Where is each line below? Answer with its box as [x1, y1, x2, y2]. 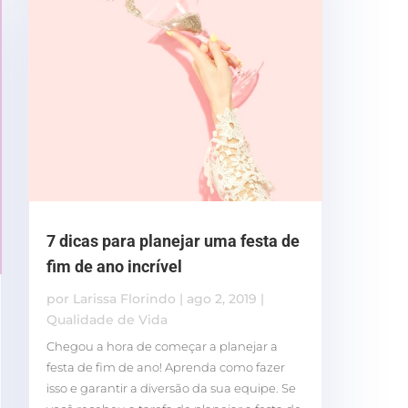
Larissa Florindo [72, 291, 176, 308]
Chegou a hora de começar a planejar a [46, 339, 278, 354]
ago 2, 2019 [186, 291, 257, 308]
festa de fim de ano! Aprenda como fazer [46, 360, 285, 375]
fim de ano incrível [46, 257, 182, 277]
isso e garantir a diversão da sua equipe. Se [46, 381, 296, 396]
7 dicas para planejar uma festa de [46, 231, 300, 251]
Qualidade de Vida [46, 311, 168, 329]
